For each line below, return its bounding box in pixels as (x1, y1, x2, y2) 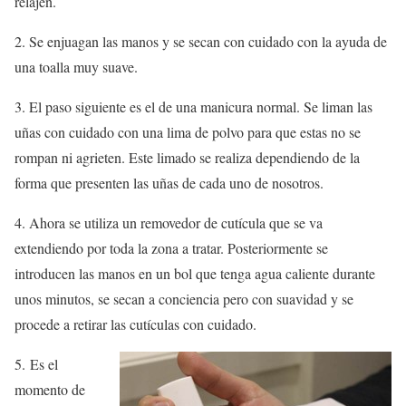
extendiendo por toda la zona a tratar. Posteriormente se (14, 238, 328, 258)
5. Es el (14, 354, 58, 374)
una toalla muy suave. (14, 57, 138, 77)
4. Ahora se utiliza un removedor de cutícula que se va (14, 213, 323, 233)
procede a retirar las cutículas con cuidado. (14, 314, 256, 334)
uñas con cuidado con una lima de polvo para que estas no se (14, 122, 361, 142)
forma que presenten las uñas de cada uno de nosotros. (14, 173, 324, 193)
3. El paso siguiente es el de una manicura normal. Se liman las (14, 97, 372, 117)
